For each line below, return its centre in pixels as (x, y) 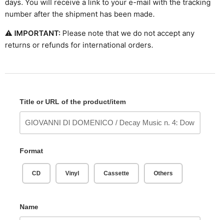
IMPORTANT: (38, 33)
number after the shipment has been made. (80, 14)
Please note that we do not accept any (128, 33)
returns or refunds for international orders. (79, 45)
